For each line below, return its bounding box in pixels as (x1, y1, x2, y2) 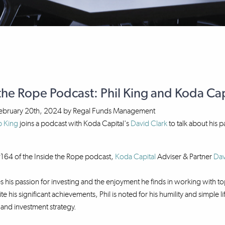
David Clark (130, 119, 167, 128)
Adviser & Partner (157, 152, 212, 161)
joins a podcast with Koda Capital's (19, 119, 129, 128)
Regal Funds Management (72, 106, 155, 116)
